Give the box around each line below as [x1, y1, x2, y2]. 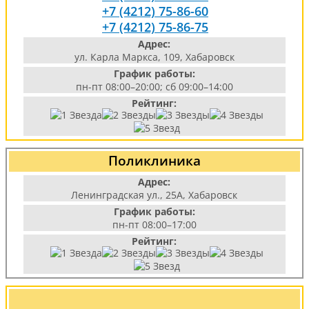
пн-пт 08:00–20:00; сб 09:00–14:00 [75, 80, 233, 93]
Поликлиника [108, 151, 201, 170]
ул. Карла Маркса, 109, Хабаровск [74, 50, 235, 63]
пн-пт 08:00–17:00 [112, 218, 197, 231]
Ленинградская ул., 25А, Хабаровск [71, 188, 238, 201]
